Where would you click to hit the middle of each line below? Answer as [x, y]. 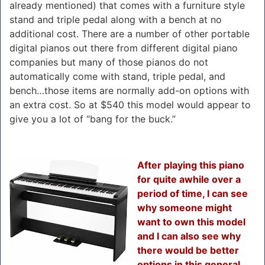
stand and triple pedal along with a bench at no [116, 19]
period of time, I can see [193, 193]
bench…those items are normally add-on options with [129, 90]
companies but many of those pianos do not [109, 62]
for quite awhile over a [189, 179]
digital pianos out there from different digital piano [124, 48]
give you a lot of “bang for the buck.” [93, 119]
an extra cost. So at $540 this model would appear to [130, 104]
